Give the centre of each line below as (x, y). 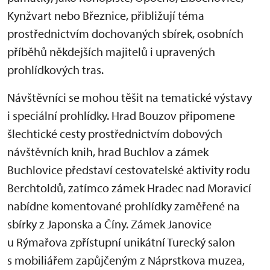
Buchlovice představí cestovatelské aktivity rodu (129, 170)
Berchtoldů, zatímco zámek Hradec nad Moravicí (129, 188)
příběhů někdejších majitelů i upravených (111, 52)
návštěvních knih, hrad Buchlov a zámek (108, 152)
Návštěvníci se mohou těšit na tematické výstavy (130, 98)
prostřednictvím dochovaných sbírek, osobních (125, 34)
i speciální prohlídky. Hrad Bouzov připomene (121, 116)
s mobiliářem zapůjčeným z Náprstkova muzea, (126, 260)
